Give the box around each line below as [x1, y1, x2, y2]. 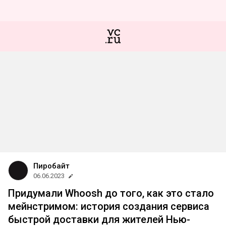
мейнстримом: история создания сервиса [8, 200, 209, 212]
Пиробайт [33, 161, 70, 171]
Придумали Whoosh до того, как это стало [8, 187, 214, 199]
